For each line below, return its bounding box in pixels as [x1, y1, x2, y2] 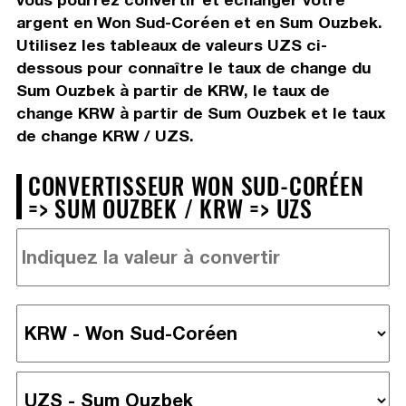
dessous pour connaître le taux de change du [15, 57, 371, 77]
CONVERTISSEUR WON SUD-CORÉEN [27, 167, 364, 202]
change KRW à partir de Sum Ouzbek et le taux [15, 102, 385, 122]
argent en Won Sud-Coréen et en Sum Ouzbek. [15, 12, 382, 32]
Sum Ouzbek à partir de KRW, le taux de [15, 80, 330, 100]
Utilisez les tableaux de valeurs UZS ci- [15, 34, 327, 54]
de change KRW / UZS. [15, 125, 194, 145]
